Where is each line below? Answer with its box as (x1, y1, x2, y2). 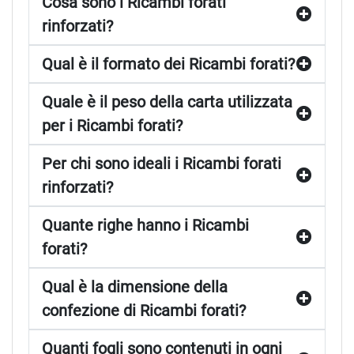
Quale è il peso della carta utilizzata (42, 92, 292, 111)
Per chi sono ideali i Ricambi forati (42, 153, 281, 173)
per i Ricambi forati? (42, 115, 183, 135)
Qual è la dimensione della (42, 277, 228, 296)
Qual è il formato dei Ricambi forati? (42, 54, 295, 73)
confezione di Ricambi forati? (42, 300, 246, 320)
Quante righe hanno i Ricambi (42, 215, 249, 235)
